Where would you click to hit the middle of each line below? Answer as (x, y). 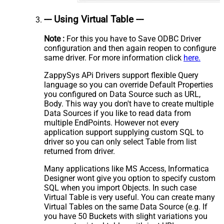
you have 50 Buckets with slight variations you (126, 216)
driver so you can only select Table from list (120, 142)
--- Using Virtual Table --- (94, 19)
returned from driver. (79, 151)
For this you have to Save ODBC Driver (133, 39)
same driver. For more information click (114, 58)
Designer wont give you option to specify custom (130, 178)
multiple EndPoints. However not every (111, 123)
